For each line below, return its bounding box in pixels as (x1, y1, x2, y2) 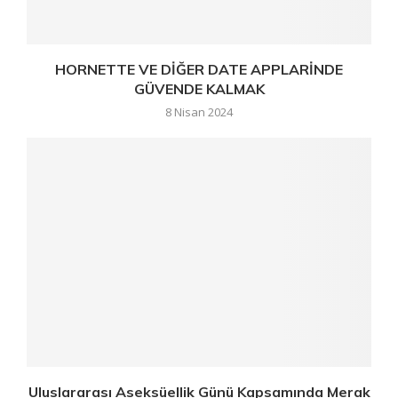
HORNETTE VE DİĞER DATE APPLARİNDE (55, 60, 343, 78)
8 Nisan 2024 (165, 103, 233, 120)
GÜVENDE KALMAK (133, 79, 265, 98)
